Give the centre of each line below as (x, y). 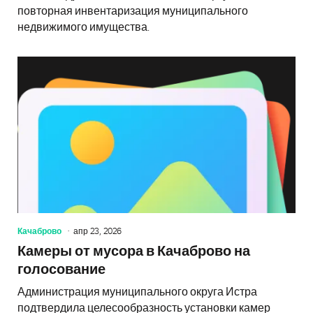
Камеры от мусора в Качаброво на (134, 251)
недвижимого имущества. (83, 27)
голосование (61, 269)
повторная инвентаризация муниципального (133, 11)
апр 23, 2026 (97, 231)
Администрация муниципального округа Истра (137, 292)
